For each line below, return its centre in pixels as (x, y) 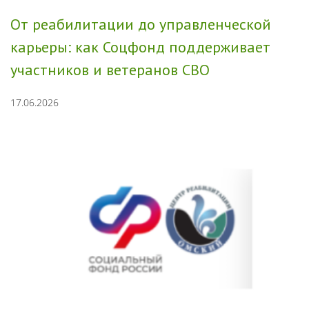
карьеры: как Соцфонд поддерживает (140, 47)
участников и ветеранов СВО (110, 69)
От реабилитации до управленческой (141, 24)
